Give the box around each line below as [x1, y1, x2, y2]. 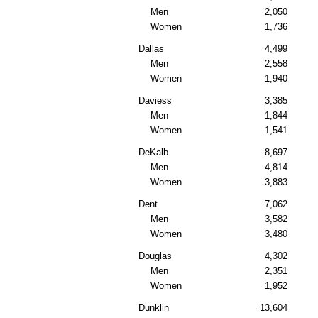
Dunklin [138, 302, 169, 314]
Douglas [138, 251, 172, 262]
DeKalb [138, 147, 168, 158]
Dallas [138, 43, 164, 55]
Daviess [138, 95, 172, 106]
